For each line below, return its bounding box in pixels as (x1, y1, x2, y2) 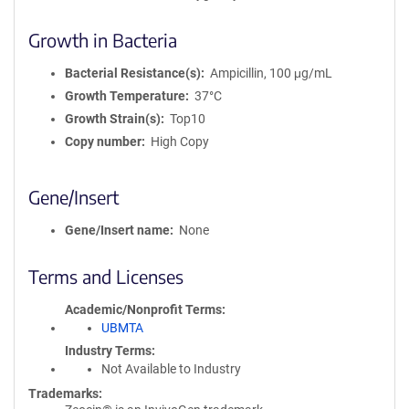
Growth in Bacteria (28, 28, 177, 51)
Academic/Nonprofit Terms (65, 302, 222, 317)
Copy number (65, 134, 142, 149)
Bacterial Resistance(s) (65, 66, 201, 80)
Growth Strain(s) (65, 111, 161, 126)
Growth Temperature (65, 89, 185, 103)
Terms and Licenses (28, 265, 184, 288)
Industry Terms (65, 343, 152, 358)
